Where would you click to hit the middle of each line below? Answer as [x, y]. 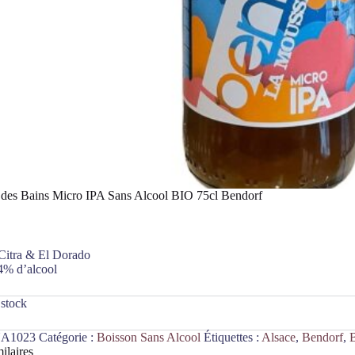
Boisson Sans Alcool [148, 337]
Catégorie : [67, 337]
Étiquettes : [232, 337]
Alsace [278, 337]
